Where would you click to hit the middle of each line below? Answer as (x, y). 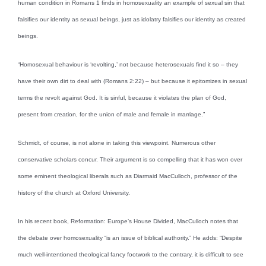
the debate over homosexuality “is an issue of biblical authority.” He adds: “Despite (130, 237)
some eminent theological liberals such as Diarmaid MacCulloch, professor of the (128, 176)
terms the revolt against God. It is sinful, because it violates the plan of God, (122, 97)
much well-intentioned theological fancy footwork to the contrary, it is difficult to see (131, 254)
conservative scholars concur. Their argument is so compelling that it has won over (130, 159)
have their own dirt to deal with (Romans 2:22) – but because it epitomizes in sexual (132, 81)
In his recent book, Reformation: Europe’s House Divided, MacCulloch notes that (128, 221)
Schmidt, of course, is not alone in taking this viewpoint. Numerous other (117, 142)
